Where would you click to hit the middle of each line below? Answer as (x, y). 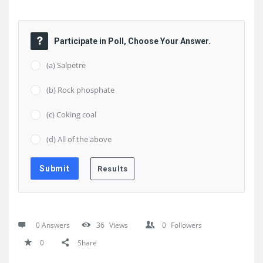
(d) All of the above (79, 139)
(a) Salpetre (66, 65)
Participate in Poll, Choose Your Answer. (132, 41)
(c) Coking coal (71, 114)
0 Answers (53, 225)
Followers (186, 225)
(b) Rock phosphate (80, 90)
